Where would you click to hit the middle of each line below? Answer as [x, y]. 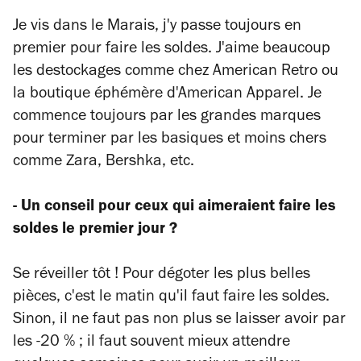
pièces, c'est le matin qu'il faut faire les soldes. [171, 298]
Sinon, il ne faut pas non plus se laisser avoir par [179, 321]
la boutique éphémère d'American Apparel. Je [167, 95]
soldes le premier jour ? [95, 230]
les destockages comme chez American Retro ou [176, 73]
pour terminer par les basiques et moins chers [170, 140]
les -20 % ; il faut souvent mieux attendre [151, 343]
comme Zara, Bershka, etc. [104, 163]
